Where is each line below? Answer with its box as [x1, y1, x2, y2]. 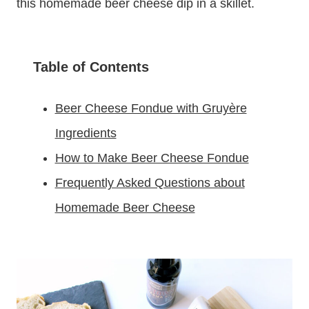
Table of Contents [33, 59, 149, 74]
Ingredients [54, 126, 117, 140]
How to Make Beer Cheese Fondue [54, 150, 249, 165]
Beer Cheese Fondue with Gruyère [54, 101, 247, 115]
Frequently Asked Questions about [54, 175, 245, 190]
